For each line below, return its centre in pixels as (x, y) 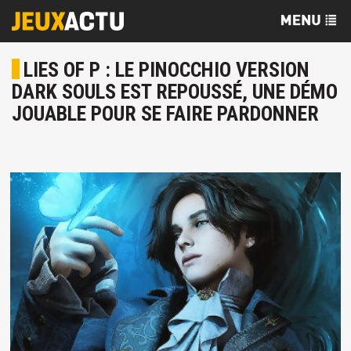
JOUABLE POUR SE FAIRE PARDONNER (165, 114)
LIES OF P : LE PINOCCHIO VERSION (166, 70)
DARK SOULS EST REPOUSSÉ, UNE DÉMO (175, 92)
